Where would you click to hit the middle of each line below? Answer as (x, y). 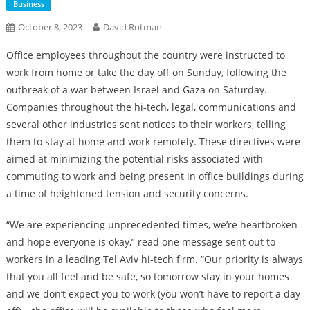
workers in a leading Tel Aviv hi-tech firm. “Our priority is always (154, 259)
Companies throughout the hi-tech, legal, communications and (151, 107)
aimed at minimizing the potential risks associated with (134, 159)
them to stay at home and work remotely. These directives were (153, 142)
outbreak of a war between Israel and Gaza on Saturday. (136, 90)
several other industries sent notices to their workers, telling (146, 124)
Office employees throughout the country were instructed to (145, 55)
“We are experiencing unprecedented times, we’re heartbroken (152, 225)
